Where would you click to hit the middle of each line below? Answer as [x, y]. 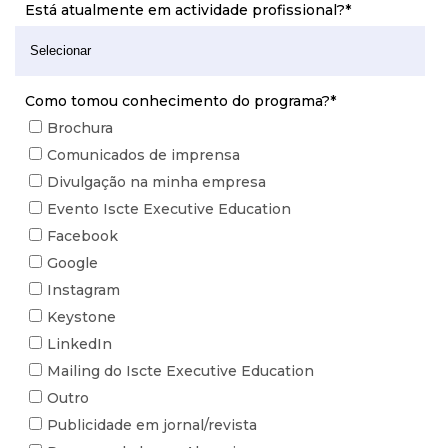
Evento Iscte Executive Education [169, 209]
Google [72, 263]
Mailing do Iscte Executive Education [180, 371]
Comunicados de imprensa [143, 155]
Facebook [82, 236]
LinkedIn [79, 344]
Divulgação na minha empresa [156, 182]
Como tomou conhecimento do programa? [177, 101]
